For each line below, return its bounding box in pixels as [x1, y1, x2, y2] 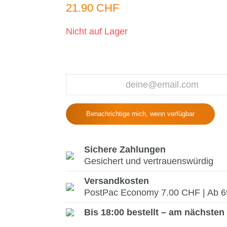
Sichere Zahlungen [84, 144, 166, 155]
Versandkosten [84, 176, 149, 186]
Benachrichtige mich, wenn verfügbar [86, 110, 195, 118]
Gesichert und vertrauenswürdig [84, 156, 213, 166]
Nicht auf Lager [65, 26, 128, 36]
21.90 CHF [65, 2, 119, 14]
